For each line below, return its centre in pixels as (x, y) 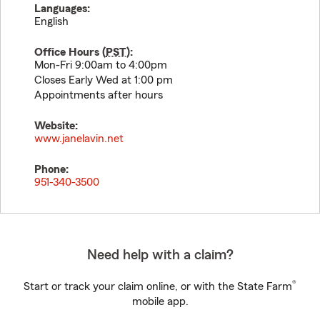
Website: (56, 126)
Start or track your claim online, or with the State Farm (158, 286)
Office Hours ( (70, 52)
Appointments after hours (99, 95)
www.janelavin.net (79, 139)
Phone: (51, 169)
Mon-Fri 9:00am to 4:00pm (101, 65)
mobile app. (160, 301)
